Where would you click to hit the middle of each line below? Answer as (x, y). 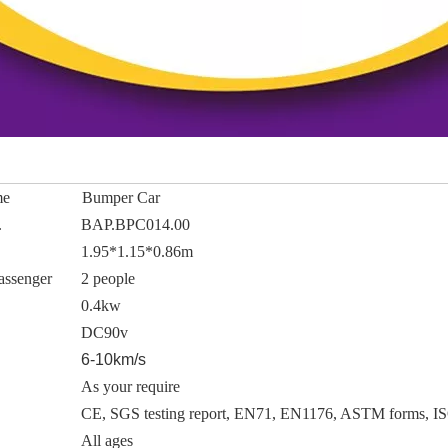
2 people (108, 278)
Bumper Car (121, 197)
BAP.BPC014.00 (135, 224)
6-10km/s (111, 359)
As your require (130, 386)
